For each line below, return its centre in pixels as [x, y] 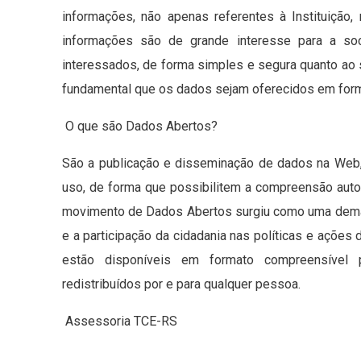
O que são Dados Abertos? [140, 127]
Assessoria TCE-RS [120, 322]
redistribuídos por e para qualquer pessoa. [181, 284]
